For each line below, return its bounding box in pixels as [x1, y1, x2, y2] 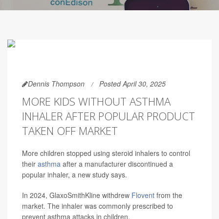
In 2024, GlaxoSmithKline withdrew [22, 190, 131, 200]
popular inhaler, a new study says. [22, 170, 127, 179]
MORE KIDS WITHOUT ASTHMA [22, 94, 171, 109]
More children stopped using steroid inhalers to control [22, 148, 190, 158]
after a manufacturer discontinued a [61, 159, 173, 169]
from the [154, 190, 182, 200]
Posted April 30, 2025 [99, 79, 166, 88]
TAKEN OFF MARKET [22, 123, 118, 138]
